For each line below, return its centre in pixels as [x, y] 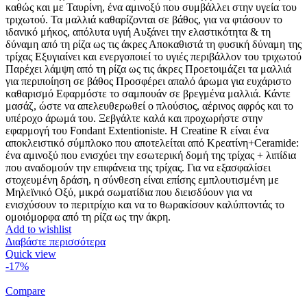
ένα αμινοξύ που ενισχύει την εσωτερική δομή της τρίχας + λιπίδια [151, 156]
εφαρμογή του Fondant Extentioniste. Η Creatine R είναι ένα [137, 131]
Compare [25, 291]
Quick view [31, 254]
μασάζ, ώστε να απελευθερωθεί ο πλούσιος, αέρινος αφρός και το [149, 106]
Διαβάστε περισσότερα [56, 242]
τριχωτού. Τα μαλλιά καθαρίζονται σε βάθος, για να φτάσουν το [144, 20]
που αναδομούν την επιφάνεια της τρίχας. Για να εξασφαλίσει [138, 168]
